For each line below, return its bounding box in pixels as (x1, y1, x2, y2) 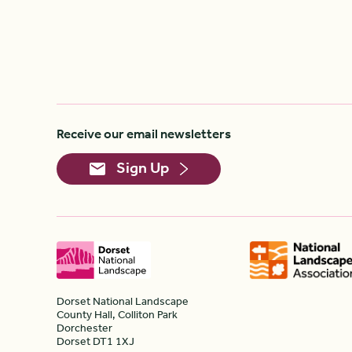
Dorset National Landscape (57, 291, 189, 313)
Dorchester (57, 317, 112, 339)
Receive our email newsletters (57, 121, 231, 148)
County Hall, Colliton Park (57, 304, 178, 326)
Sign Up (116, 153, 169, 184)
